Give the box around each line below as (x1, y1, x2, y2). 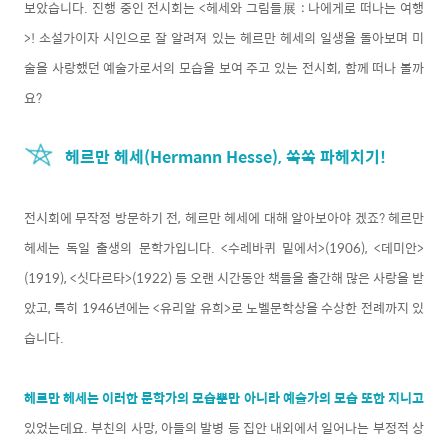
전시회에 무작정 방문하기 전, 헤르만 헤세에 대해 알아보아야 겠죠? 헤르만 (24, 206, 424, 228)
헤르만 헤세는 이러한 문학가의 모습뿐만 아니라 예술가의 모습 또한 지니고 (24, 386, 424, 408)
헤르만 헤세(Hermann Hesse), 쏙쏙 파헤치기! (65, 143, 386, 169)
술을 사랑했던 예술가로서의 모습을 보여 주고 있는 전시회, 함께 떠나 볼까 (24, 56, 424, 78)
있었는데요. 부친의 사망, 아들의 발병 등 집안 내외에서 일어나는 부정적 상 (24, 416, 424, 438)
